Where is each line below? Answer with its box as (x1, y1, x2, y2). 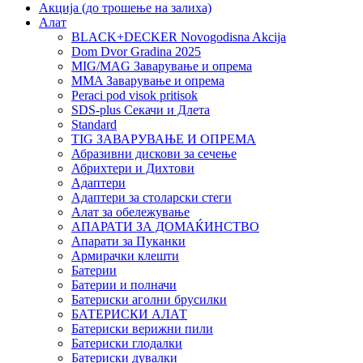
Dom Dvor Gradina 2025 (71, 44, 201, 58)
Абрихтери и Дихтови (71, 160, 194, 175)
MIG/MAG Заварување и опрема (71, 58, 252, 73)
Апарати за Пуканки (71, 233, 186, 248)
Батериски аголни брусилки (71, 292, 227, 306)
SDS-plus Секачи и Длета (71, 102, 210, 117)
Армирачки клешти (71, 248, 179, 263)
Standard (71, 117, 117, 131)
